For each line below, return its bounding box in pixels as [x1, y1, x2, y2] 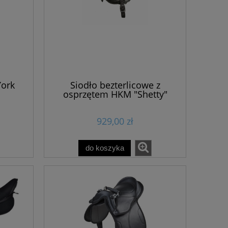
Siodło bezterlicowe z [70, 79, 160, 92]
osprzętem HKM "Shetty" [63, 88, 167, 101]
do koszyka [85, 144, 124, 153]
